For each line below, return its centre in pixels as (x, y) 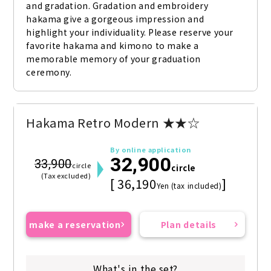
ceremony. (49, 72)
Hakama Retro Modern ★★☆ (113, 123)
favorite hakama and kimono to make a (113, 46)
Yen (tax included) (189, 186)
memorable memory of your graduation (114, 59)
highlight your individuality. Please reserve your (130, 32)
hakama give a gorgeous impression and (115, 19)
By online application (151, 150)
